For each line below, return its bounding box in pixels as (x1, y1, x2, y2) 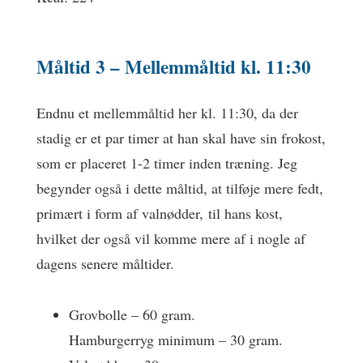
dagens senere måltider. (36, 254, 174, 273)
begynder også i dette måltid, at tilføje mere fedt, (36, 178, 323, 198)
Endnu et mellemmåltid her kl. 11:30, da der (36, 103, 298, 122)
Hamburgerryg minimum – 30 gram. (69, 329, 283, 349)
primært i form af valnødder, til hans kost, (36, 203, 283, 223)
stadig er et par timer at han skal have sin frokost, (36, 128, 326, 147)
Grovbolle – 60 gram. (69, 304, 195, 324)
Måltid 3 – (36, 53, 125, 80)
